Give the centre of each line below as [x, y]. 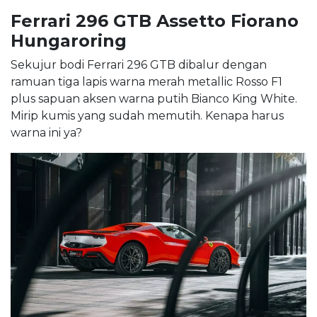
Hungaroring [69, 40]
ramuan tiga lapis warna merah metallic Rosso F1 [146, 81]
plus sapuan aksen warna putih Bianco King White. [154, 98]
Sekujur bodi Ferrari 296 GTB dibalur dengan [139, 64]
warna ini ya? [46, 132]
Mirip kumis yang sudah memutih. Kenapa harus [147, 115]
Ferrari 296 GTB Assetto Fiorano [155, 21]
